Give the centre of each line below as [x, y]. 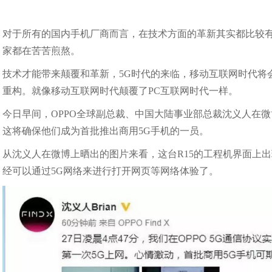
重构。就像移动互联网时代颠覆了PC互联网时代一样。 [121, 90]
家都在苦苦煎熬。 [42, 50]
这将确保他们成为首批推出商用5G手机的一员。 [106, 131]
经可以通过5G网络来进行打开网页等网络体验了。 [111, 171]
